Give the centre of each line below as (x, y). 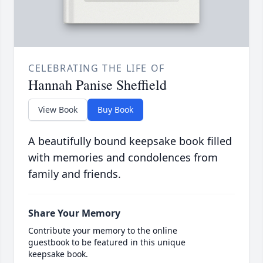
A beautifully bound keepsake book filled (130, 141)
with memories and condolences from (123, 158)
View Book (58, 110)
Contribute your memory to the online (103, 231)
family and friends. (75, 174)
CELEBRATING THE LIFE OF (97, 68)
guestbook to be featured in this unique (107, 242)
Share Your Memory (74, 213)
